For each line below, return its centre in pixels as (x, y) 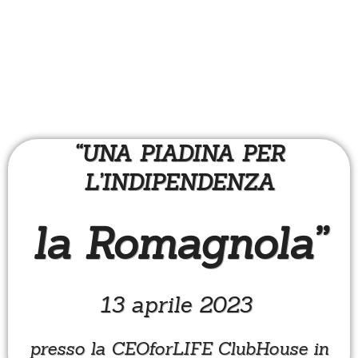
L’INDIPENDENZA (179, 183)
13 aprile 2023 (179, 305)
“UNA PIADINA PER (179, 154)
